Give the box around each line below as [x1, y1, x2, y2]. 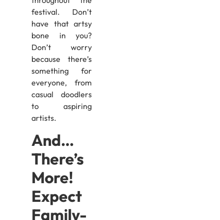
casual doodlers [31, 89, 92, 99]
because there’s [31, 54, 92, 64]
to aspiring [31, 101, 92, 111]
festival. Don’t [31, 6, 92, 17]
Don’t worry [31, 42, 92, 52]
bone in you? [31, 30, 92, 40]
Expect [31, 186, 82, 206]
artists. [31, 112, 57, 123]
